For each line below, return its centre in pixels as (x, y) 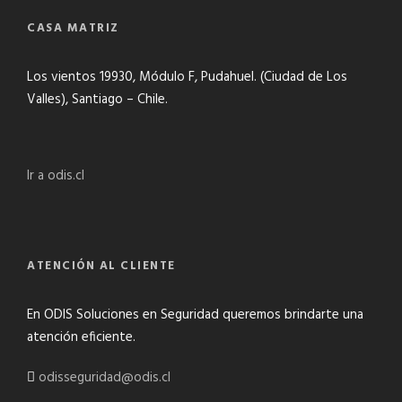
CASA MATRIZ (73, 28)
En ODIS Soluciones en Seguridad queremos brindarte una (195, 315)
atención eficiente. (81, 337)
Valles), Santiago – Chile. (97, 100)
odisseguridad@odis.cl (105, 378)
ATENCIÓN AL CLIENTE (101, 266)
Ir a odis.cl (56, 176)
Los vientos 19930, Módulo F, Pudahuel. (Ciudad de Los (187, 77)
